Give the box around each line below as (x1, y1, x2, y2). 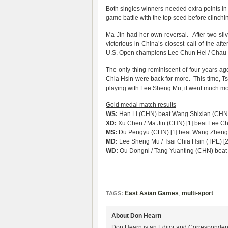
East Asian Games (125, 190, 179, 197)
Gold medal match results (106, 101, 176, 108)
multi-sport (182, 190, 213, 197)
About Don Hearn (111, 212, 161, 219)
